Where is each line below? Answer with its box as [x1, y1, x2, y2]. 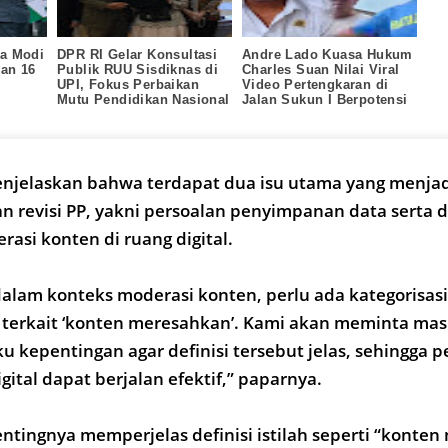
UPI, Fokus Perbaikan [57, 76, 199, 92]
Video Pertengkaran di [242, 76, 389, 92]
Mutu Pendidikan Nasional [57, 91, 230, 107]
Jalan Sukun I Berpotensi [242, 91, 408, 107]
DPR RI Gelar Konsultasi [57, 46, 218, 62]
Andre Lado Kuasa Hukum [242, 46, 413, 62]
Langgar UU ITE [242, 106, 346, 122]
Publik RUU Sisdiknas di [57, 61, 219, 77]
